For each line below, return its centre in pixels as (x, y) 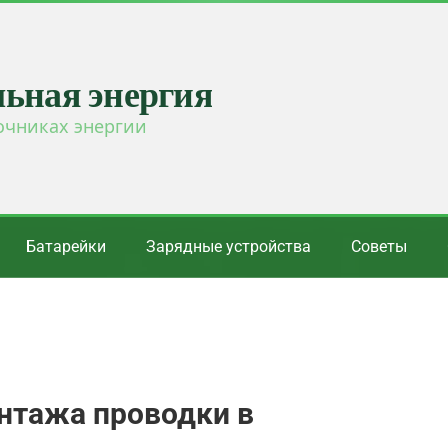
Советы (379, 246)
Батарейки (66, 246)
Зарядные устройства (228, 246)
